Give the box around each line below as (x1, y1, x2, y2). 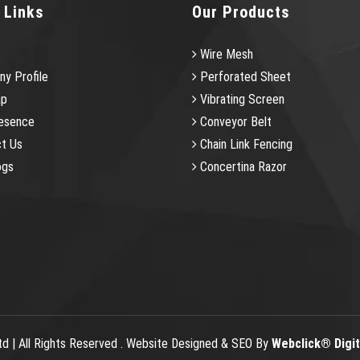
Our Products (192, 2, 290, 22)
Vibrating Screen (197, 91, 284, 107)
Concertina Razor (197, 158, 287, 174)
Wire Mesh (197, 46, 253, 62)
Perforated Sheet (197, 68, 291, 84)
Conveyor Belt (197, 113, 272, 129)
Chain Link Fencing (197, 136, 292, 152)
